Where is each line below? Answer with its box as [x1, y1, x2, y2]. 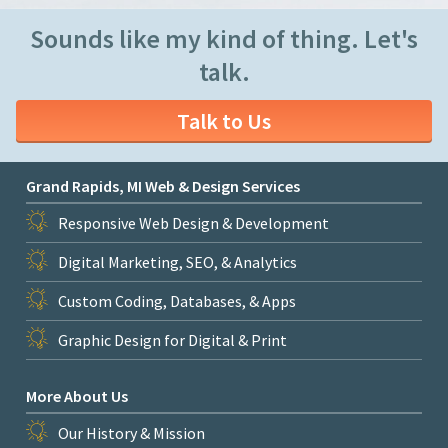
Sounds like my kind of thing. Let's [30, 22, 418, 56]
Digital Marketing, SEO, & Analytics [58, 251, 297, 272]
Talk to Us [177, 107, 271, 136]
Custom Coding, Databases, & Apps [58, 290, 296, 311]
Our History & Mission [58, 422, 205, 443]
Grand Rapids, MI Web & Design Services [26, 175, 300, 196]
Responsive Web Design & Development [58, 212, 329, 233]
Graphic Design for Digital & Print [58, 329, 287, 350]
